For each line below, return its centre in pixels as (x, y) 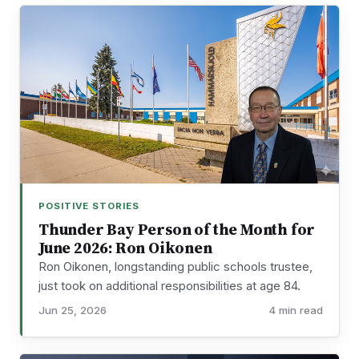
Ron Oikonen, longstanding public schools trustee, (175, 267)
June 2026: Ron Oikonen (125, 248)
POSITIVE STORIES (89, 206)
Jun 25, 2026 (73, 311)
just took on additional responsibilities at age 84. (169, 286)
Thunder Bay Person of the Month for (177, 230)
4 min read (296, 311)
